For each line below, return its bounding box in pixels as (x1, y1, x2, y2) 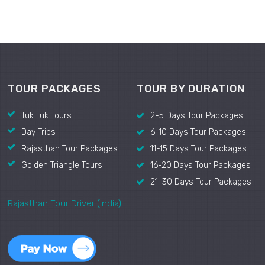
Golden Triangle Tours (21, 160, 102, 171)
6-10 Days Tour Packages (150, 127, 246, 138)
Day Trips (21, 127, 56, 138)
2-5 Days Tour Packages (150, 111, 243, 121)
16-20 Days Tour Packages (150, 160, 251, 171)
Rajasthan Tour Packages (21, 144, 118, 154)
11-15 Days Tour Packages (150, 144, 247, 154)
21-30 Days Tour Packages (150, 177, 251, 188)
